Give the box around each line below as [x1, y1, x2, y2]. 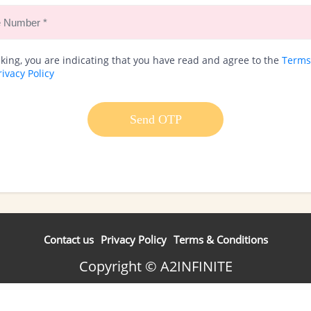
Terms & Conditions [173, 233, 268, 246]
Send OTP [129, 112, 182, 126]
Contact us [43, 233, 94, 246]
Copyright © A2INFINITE [78, 257, 233, 276]
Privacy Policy [100, 233, 167, 246]
